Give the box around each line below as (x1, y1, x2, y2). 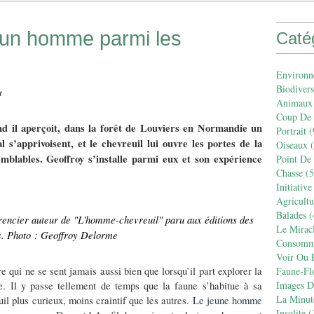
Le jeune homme (192, 294, 262, 307)
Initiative (276, 180, 312, 193)
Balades (276, 208, 306, 221)
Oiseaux (276, 138, 308, 151)
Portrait (276, 124, 306, 137)
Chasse (276, 166, 303, 179)
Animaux (276, 96, 313, 109)
